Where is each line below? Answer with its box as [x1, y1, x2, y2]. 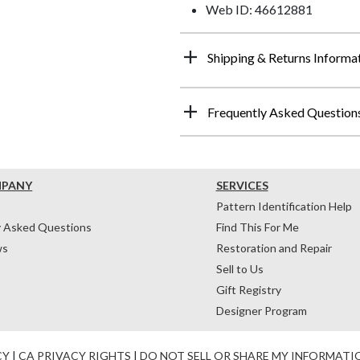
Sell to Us [215, 261, 264, 276]
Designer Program [215, 303, 307, 317]
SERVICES [215, 178, 268, 192]
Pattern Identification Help [215, 198, 352, 213]
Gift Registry [215, 282, 281, 297]
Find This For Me [215, 219, 299, 234]
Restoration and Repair [215, 240, 332, 255]
